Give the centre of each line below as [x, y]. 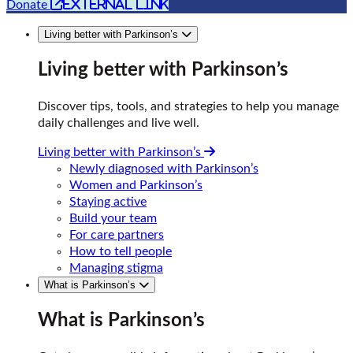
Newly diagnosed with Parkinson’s [164, 168]
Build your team [113, 218]
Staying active [108, 201]
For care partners [117, 234]
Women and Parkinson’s [136, 185]
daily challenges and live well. [119, 123]
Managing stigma [116, 268]
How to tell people [121, 251]
